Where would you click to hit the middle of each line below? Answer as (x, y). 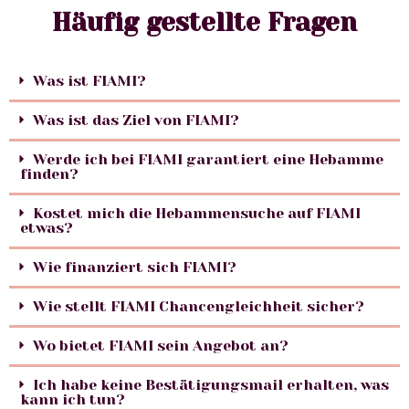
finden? (49, 173)
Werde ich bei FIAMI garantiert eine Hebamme (208, 159)
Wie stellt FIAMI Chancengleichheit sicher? (199, 306)
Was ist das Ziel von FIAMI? (136, 120)
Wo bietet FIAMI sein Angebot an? (161, 345)
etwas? (47, 227)
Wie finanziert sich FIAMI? (135, 267)
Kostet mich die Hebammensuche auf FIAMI (197, 213)
